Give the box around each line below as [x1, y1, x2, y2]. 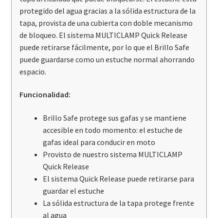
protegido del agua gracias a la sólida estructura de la [19, 5, 196, 16]
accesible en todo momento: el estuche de [42, 125, 182, 135]
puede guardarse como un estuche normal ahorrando [19, 54, 195, 64]
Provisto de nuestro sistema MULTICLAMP [42, 149, 182, 159]
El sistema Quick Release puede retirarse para [42, 173, 194, 183]
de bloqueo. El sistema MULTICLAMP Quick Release [19, 30, 187, 40]
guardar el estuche [42, 185, 104, 196]
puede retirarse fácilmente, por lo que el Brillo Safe [19, 42, 189, 52]
